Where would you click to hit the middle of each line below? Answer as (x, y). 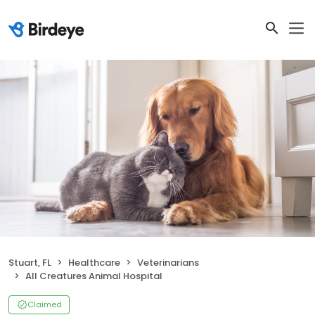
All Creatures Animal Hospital (94, 276)
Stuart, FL (30, 263)
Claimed (45, 305)
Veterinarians (168, 263)
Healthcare (94, 263)
